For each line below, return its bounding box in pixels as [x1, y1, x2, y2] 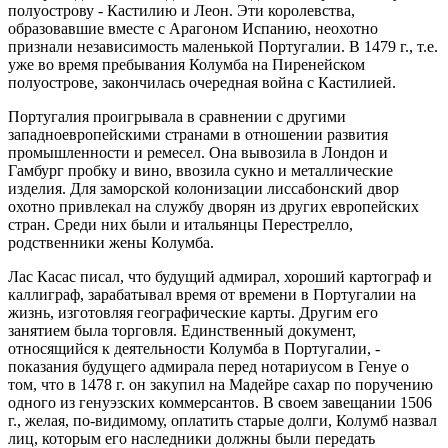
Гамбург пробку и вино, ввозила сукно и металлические [8, 162, 393, 179]
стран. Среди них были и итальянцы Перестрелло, [8, 216, 353, 233]
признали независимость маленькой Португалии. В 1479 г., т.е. [8, 38, 438, 55]
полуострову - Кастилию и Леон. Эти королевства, [8, 2, 355, 19]
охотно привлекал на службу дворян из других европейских [8, 198, 419, 215]
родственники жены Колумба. [8, 234, 214, 251]
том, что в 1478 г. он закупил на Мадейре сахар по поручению [8, 376, 433, 393]
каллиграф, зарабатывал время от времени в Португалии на [8, 286, 416, 303]
